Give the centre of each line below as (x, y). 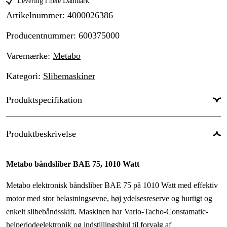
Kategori (22, 76)
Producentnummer (40, 36)
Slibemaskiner (69, 76)
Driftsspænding (31, 168)
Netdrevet (205, 131)
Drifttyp (19, 130)
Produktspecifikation (44, 100)
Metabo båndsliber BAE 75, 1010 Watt (73, 164)
